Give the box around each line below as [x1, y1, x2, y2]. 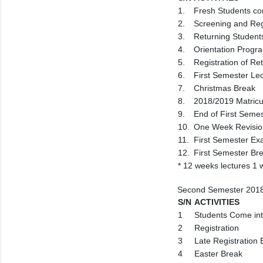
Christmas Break [194, 83, 255, 93]
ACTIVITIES [194, 197, 240, 207]
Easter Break [194, 249, 242, 258]
